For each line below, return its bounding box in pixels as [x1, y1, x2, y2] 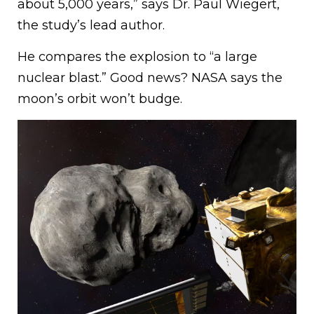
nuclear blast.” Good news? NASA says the [18, 70, 282, 86]
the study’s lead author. [18, 18, 165, 34]
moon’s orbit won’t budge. [18, 91, 182, 107]
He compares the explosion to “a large [18, 49, 257, 65]
